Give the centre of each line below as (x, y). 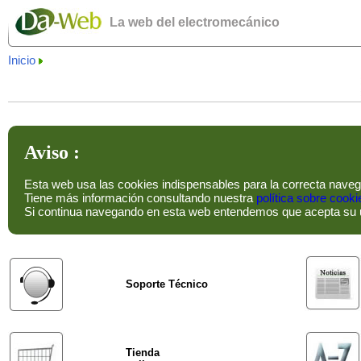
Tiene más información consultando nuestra (140, 198)
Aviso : (52, 153)
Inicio (21, 61)
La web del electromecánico (194, 22)
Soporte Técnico (166, 284)
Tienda (142, 353)
